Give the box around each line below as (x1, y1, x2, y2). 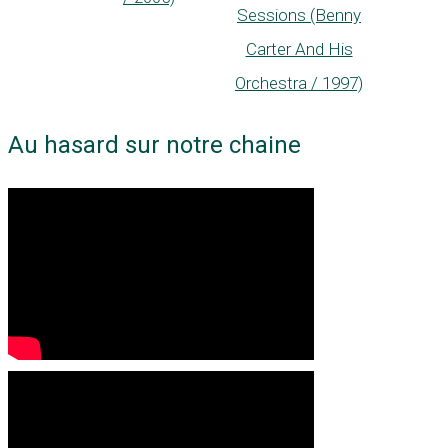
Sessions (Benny (237, 5, 361, 26)
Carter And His (245, 39, 353, 60)
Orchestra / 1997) (235, 73, 363, 94)
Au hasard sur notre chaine (8, 130, 301, 159)
